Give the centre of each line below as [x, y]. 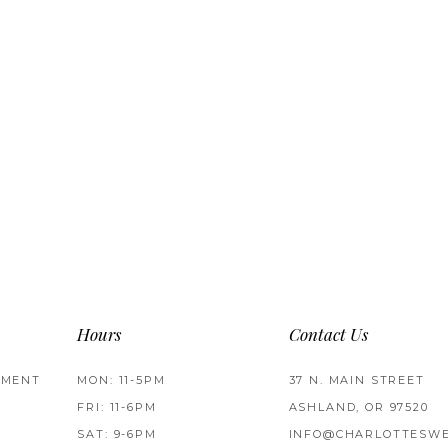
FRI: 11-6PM [117, 407]
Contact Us [328, 337]
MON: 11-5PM [121, 380]
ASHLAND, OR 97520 [358, 407]
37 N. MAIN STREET [356, 380]
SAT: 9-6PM [117, 434]
